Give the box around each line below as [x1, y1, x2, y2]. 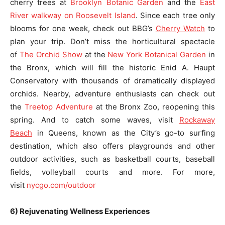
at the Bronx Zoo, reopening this [92, 101, 215, 111]
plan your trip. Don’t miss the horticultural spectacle [10, 36, 215, 46]
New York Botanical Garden [107, 49, 206, 59]
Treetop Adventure [24, 101, 93, 111]
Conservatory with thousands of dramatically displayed [10, 75, 215, 85]
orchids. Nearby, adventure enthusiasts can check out [10, 88, 215, 98]
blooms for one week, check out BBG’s [10, 23, 156, 33]
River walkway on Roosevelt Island [10, 10, 136, 20]
